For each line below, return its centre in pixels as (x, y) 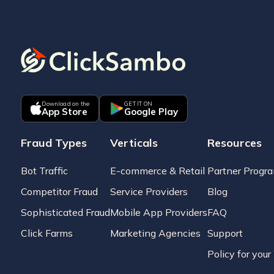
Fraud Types (54, 143)
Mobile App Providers (158, 212)
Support (225, 233)
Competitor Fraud (59, 191)
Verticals (134, 143)
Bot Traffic (44, 170)
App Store (65, 111)
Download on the (66, 103)
